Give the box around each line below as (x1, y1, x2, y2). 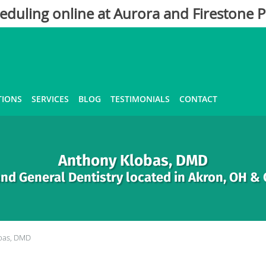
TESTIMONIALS (110, 93, 170, 104)
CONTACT (179, 93, 217, 104)
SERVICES (31, 93, 69, 104)
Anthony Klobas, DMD (58, 151, 208, 170)
